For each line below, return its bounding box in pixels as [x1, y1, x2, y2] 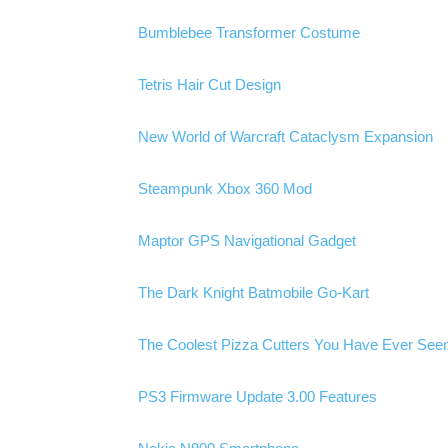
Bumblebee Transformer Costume [138, 24, 360, 41]
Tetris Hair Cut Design [138, 76, 281, 93]
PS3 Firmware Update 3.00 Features [138, 388, 377, 405]
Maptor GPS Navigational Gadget [138, 232, 356, 249]
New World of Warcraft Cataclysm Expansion [138, 128, 433, 145]
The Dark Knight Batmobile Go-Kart [138, 284, 369, 301]
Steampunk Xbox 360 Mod [138, 180, 312, 197]
